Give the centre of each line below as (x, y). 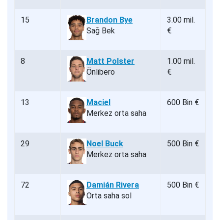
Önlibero (101, 72)
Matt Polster (110, 61)
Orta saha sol (109, 196)
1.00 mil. (181, 61)
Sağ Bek (101, 31)
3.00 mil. (181, 20)
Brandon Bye (110, 20)
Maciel (98, 103)
